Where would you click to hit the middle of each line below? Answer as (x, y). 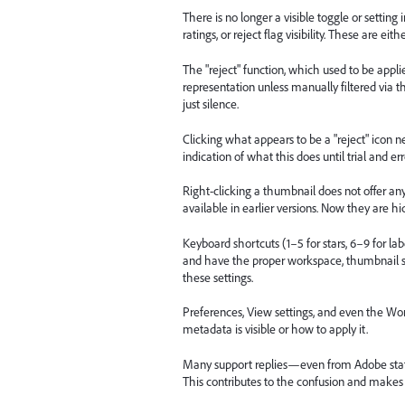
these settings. (218, 277)
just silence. (211, 104)
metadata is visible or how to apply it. (275, 330)
